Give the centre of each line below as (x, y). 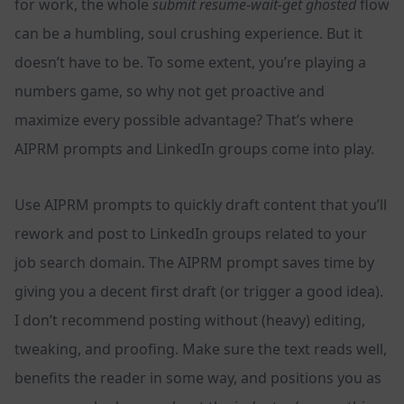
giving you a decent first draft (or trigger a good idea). (199, 292)
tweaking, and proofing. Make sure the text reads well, (201, 349)
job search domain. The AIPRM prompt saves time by (194, 263)
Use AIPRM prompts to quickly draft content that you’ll (201, 205)
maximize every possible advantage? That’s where (184, 120)
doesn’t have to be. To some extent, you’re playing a (190, 63)
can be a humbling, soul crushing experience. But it (188, 34)
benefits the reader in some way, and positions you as (198, 378)
